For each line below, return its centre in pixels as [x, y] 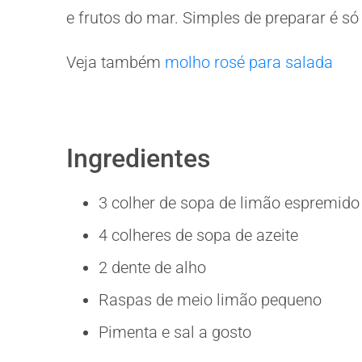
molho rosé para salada [249, 62]
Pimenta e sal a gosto [175, 333]
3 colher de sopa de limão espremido [229, 203]
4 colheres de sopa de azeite [198, 236]
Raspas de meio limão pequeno [210, 300]
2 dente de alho [152, 268]
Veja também [116, 62]
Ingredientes [138, 159]
